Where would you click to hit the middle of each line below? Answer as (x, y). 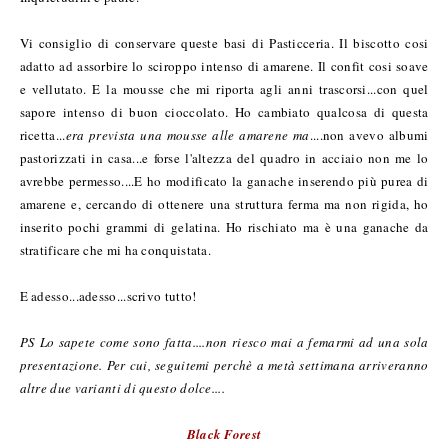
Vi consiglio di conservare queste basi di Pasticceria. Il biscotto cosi (224, 42)
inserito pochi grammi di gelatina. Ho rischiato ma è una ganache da (224, 226)
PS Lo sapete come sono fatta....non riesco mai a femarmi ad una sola (224, 341)
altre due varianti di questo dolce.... (122, 387)
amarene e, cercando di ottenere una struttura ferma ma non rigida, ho (224, 203)
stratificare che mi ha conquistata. (115, 249)
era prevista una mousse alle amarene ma (187, 134)
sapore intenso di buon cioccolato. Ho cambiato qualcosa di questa (224, 111)
